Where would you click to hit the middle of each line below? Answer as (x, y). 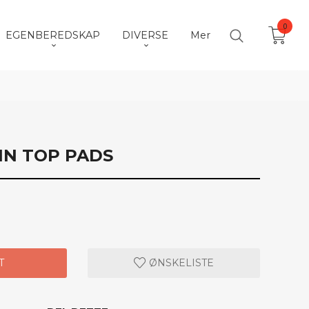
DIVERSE (145, 35)
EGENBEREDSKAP (53, 35)
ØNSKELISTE (180, 263)
